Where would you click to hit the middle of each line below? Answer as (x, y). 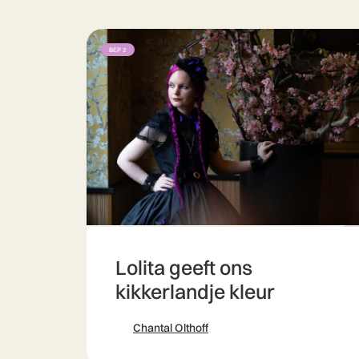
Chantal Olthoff (171, 328)
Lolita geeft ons (184, 267)
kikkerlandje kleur (195, 291)
